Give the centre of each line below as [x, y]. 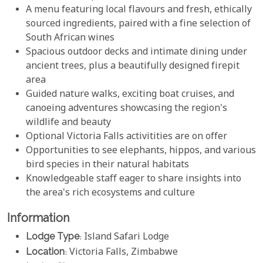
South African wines [70, 39]
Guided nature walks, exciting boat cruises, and [130, 95]
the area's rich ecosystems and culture [110, 194]
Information [38, 218]
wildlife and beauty [68, 123]
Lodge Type [53, 236]
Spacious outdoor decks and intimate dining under [136, 53]
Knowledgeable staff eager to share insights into [134, 180]
